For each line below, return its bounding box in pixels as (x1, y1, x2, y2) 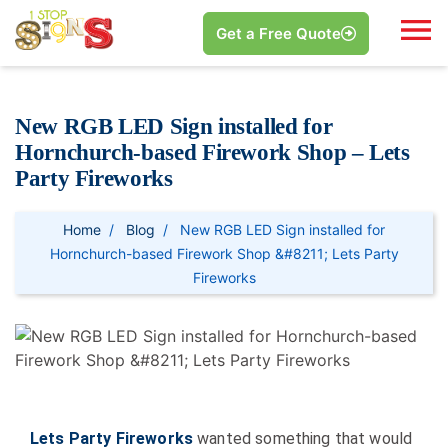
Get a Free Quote (216, 23, 342, 43)
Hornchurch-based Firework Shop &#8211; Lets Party (49, 245, 399, 263)
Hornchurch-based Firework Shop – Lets (15, 140, 410, 166)
